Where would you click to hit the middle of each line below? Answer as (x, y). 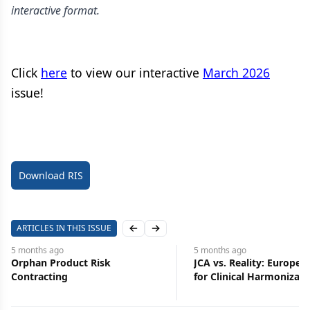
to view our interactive (135, 73)
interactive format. (55, 10)
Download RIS (51, 175)
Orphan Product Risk (61, 263)
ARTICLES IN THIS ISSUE (64, 228)
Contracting (39, 277)
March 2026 (236, 73)
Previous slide (165, 234)
